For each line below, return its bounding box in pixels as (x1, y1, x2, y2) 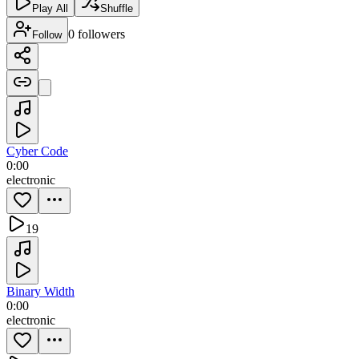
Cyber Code (6, 143, 68, 158)
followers (78, 26, 125, 41)
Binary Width (6, 284, 75, 298)
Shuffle (100, 2, 133, 14)
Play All (32, 2, 68, 14)
